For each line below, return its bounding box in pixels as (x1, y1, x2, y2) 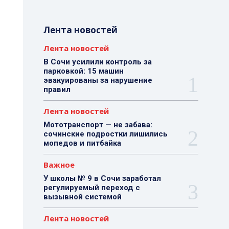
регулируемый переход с (43, 183, 140, 192)
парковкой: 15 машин (43, 66, 124, 76)
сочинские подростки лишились (43, 129, 168, 139)
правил (43, 85, 71, 94)
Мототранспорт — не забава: (43, 120, 152, 129)
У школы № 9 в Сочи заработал (43, 174, 161, 183)
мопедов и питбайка (43, 139, 121, 148)
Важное (43, 159, 75, 170)
